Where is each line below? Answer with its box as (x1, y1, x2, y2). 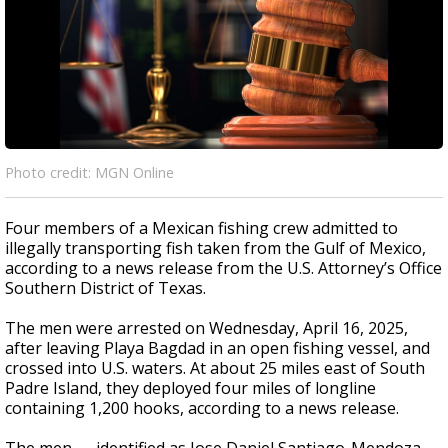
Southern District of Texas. (5, 277, 206, 299)
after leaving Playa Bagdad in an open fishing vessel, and (5, 337, 430, 359)
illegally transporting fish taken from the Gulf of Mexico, (5, 237, 426, 259)
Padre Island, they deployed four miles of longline (5, 377, 376, 399)
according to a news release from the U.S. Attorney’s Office (5, 257, 442, 279)
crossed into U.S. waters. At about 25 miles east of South (5, 357, 425, 379)
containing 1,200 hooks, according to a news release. (5, 397, 399, 419)
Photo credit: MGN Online (5, 163, 174, 182)
